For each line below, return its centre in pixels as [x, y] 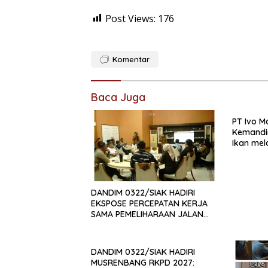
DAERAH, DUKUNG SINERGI [143, 225]
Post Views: [130, 18]
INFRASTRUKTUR [124, 246]
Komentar [131, 59]
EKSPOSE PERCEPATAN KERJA [149, 203]
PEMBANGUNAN [122, 235]
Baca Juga [118, 97]
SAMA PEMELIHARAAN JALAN [147, 214]
